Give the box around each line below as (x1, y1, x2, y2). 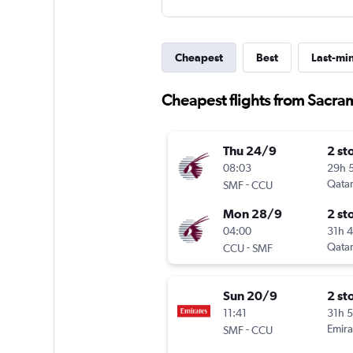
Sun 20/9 (222, 288, 277, 303)
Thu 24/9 (222, 143, 277, 158)
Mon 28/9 (222, 206, 282, 221)
